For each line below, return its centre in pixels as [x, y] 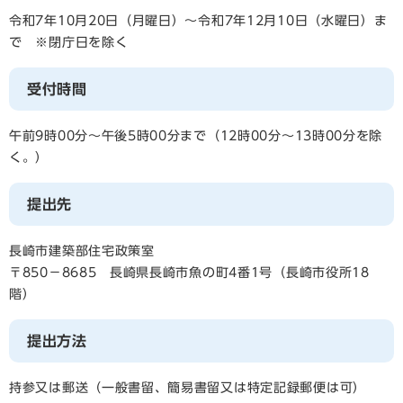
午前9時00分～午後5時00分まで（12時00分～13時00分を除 [196, 136]
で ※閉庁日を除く [69, 42]
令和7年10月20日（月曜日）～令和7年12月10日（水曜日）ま [198, 21]
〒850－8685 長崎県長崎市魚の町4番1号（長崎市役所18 [189, 273]
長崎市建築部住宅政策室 [82, 251]
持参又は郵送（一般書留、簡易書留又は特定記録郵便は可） [188, 388]
